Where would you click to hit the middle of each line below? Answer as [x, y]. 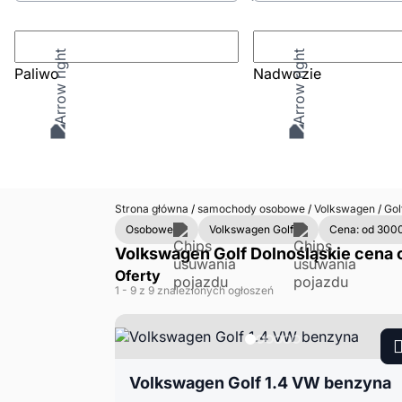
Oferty [137, 275]
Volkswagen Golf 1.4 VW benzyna [260, 383]
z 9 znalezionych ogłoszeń [206, 290]
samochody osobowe [251, 209]
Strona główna [153, 209]
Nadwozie [287, 74]
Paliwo [37, 74]
